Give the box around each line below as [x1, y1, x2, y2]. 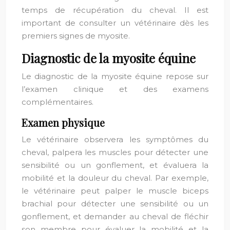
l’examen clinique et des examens [22, 84, 208, 94]
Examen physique [22, 116, 105, 129]
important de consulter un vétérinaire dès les [22, 18, 208, 28]
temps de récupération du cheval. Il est [22, 5, 208, 15]
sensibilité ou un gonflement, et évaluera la [22, 160, 208, 170]
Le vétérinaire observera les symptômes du [22, 135, 208, 144]
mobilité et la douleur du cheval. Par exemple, [22, 173, 208, 183]
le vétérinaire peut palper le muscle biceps [22, 186, 208, 196]
